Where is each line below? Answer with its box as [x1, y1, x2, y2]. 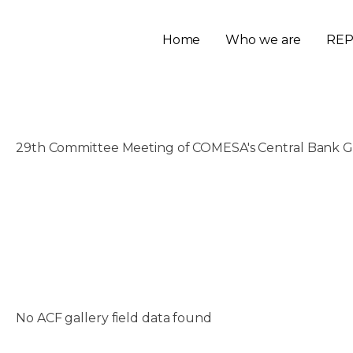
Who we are [225, 32, 302, 47]
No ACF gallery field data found [16, 310, 212, 325]
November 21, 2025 [16, 160, 136, 175]
